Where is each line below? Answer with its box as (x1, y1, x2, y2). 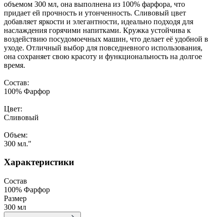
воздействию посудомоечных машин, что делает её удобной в (4, 34, 208, 43)
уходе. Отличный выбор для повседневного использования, (4, 43, 202, 52)
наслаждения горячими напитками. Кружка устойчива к (4, 26, 191, 34)
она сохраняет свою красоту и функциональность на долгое (4, 52, 202, 61)
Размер (4, 194, 27, 203)
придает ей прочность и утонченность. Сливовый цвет (4, 8, 186, 17)
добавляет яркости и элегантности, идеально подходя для (4, 17, 193, 26)
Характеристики (4, 157, 74, 168)
